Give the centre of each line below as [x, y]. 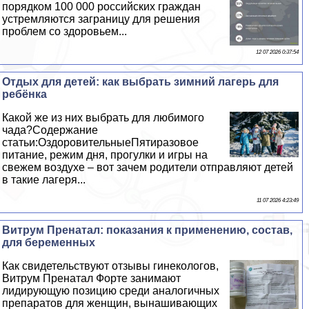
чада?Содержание [50, 130]
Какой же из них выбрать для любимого [103, 117]
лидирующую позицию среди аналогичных [111, 290]
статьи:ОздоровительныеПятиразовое [101, 142]
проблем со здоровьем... [65, 31]
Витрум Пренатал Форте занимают [92, 278]
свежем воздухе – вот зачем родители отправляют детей [148, 167]
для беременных [49, 242]
